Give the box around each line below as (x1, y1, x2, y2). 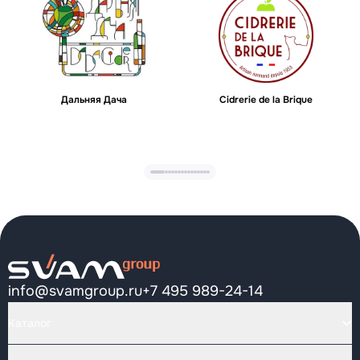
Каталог (8, 316, 51, 330)
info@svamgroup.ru (8, 282, 142, 300)
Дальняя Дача (61, 93, 127, 106)
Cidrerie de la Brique (219, 93, 313, 106)
